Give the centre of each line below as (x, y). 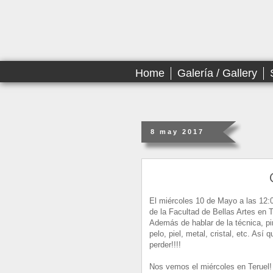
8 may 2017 (177, 132)
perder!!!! (165, 245)
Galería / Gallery (217, 73)
